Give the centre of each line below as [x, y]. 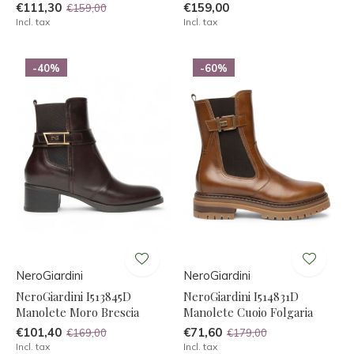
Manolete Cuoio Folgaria [248, 312]
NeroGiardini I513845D [73, 296]
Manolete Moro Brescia [77, 312]
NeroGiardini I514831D [241, 296]
